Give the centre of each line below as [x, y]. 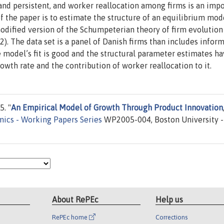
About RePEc [75, 199]
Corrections [171, 217]
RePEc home [71, 217]
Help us [169, 199]
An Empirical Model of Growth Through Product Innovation [117, 108]
